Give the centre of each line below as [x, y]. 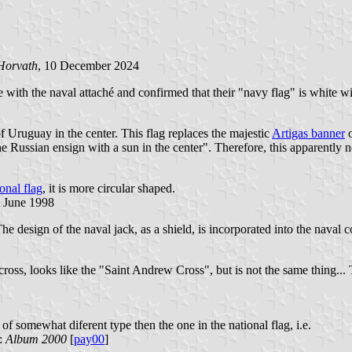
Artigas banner [308, 133]
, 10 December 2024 [88, 65]
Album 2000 [36, 339]
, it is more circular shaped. [109, 188]
